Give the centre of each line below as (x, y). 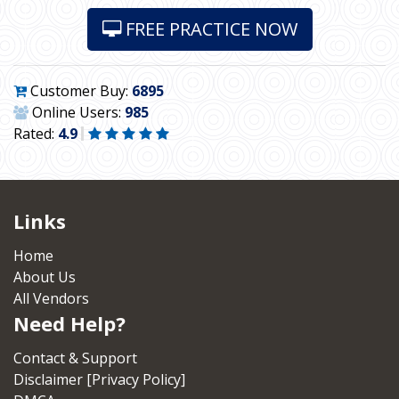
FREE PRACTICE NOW (209, 29)
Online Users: (77, 112)
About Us (45, 277)
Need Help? (69, 323)
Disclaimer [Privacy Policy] (99, 379)
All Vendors (51, 298)
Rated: (36, 134)
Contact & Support (75, 358)
